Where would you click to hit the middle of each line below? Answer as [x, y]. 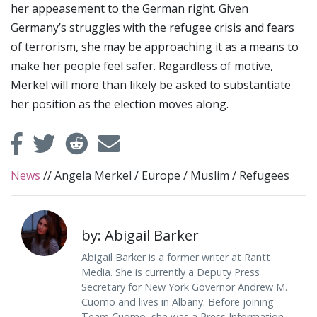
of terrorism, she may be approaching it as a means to [155, 47]
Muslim [210, 175]
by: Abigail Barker [140, 235]
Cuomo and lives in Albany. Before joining [178, 302]
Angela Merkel [93, 175]
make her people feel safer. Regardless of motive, [142, 66]
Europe [161, 175]
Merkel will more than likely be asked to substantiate [151, 85]
